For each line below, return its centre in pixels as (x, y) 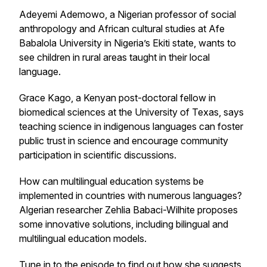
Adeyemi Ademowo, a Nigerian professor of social (128, 14)
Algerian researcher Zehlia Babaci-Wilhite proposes (128, 210)
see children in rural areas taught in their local (114, 57)
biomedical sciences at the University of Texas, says (131, 112)
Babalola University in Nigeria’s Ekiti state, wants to (128, 43)
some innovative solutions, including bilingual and (124, 224)
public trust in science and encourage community (124, 141)
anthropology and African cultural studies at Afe (122, 29)
